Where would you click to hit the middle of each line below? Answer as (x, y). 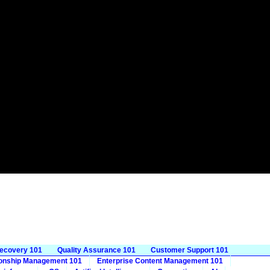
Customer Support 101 (190, 250)
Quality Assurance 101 (96, 250)
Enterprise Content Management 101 (160, 261)
